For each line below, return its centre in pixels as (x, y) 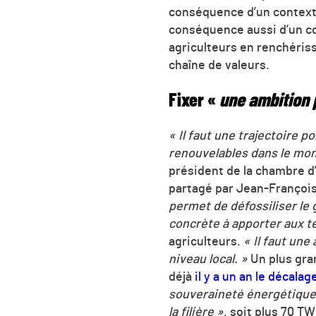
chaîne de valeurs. (219, 65)
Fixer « (194, 101)
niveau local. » (209, 259)
